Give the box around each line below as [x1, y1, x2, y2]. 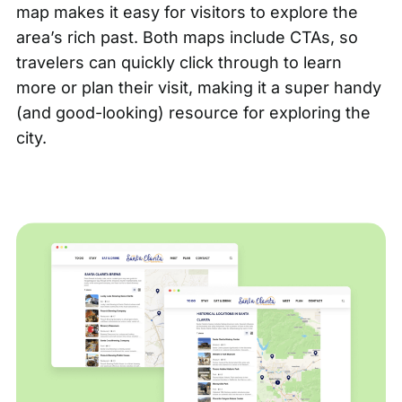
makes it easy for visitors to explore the [48, 2, 358, 22]
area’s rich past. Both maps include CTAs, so [15, 27, 358, 47]
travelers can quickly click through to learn [15, 52, 342, 72]
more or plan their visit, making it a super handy [15, 77, 381, 97]
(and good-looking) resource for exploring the [15, 102, 371, 122]
